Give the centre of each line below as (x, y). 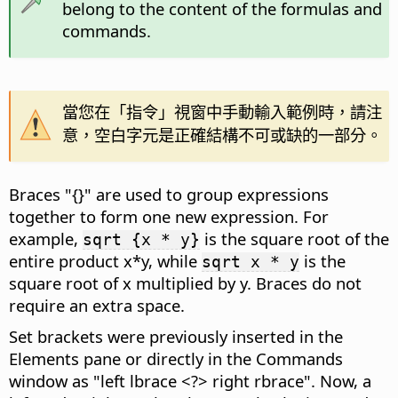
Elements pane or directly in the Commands (176, 359)
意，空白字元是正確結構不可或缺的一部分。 (222, 135)
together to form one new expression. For (169, 217)
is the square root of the (295, 239)
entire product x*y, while (105, 261)
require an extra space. (97, 306)
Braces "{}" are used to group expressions (169, 195)
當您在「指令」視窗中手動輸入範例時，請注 (222, 112)
